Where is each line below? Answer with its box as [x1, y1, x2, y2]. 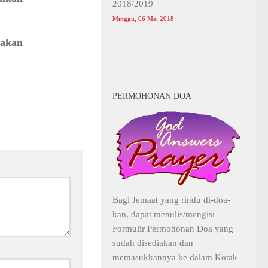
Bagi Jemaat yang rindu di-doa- [112, 195, 230, 205]
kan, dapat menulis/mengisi [112, 209, 215, 220]
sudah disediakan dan [112, 238, 193, 248]
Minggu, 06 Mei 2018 [112, 15, 174, 22]
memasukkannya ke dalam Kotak [112, 252, 237, 263]
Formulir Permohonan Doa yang [112, 224, 233, 234]
